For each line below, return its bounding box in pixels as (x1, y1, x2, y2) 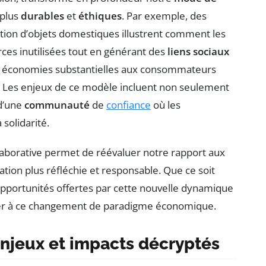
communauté (24, 98, 90, 112)
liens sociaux (167, 45, 229, 59)
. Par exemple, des (122, 9, 207, 23)
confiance (106, 98, 151, 112)
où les (151, 98, 180, 112)
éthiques (78, 9, 122, 23)
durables (21, 9, 64, 23)
